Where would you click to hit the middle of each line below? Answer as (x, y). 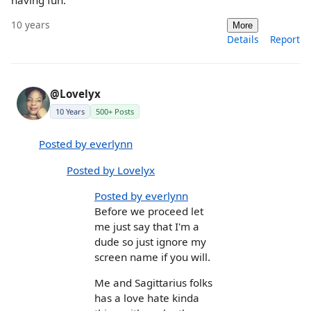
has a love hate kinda (147, 297)
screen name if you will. (152, 257)
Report (285, 40)
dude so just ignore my (150, 241)
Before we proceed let (149, 211)
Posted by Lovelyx (111, 170)
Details (243, 40)
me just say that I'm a (147, 226)
